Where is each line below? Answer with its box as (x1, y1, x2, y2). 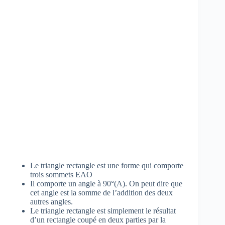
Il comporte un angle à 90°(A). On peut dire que (30, 179, 182, 188)
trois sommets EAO (30, 170, 92, 179)
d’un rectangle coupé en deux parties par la (30, 215, 166, 224)
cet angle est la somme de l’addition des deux (30, 188, 173, 197)
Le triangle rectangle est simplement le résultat (30, 206, 176, 215)
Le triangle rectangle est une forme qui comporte (30, 161, 183, 170)
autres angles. (30, 197, 73, 206)
